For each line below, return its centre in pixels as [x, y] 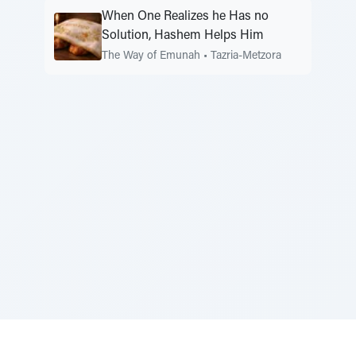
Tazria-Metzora [246, 56]
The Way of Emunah [151, 56]
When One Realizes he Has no [185, 17]
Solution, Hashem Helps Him [183, 36]
